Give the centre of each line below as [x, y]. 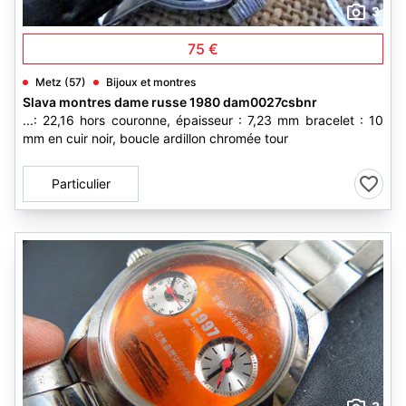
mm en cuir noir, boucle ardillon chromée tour [155, 138]
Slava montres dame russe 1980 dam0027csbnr [170, 102]
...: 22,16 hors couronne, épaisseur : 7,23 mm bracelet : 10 [203, 120]
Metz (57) [61, 82]
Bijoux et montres [151, 82]
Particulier [81, 184]
